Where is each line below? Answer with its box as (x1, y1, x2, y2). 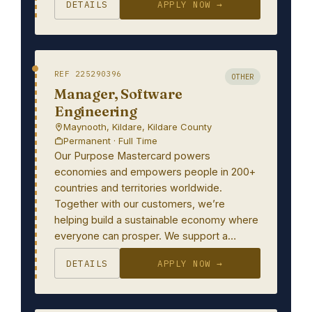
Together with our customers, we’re (54, 198, 225, 210)
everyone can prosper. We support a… (54, 230, 236, 242)
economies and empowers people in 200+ (54, 166, 256, 178)
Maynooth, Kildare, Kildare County (63, 121, 212, 132)
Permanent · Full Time (63, 135, 157, 146)
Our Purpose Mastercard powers (54, 150, 210, 162)
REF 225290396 (54, 69, 122, 79)
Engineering (54, 102, 137, 120)
